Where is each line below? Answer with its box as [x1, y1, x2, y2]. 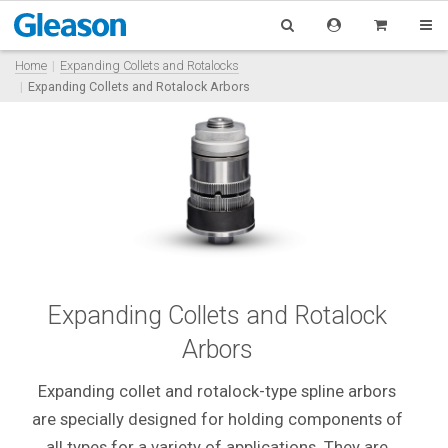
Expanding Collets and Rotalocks [60, 58, 239, 74]
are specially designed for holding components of [31, 409, 403, 430]
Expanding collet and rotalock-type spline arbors [38, 381, 396, 402]
